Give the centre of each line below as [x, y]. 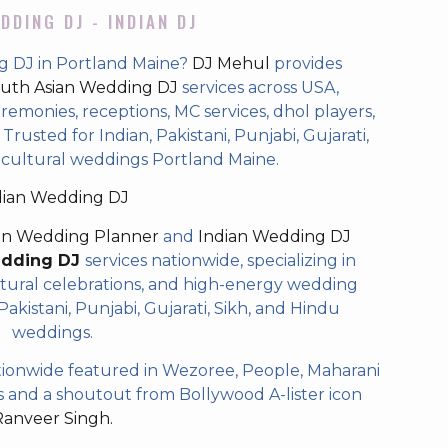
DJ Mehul [231, 63]
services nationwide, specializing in [220, 260]
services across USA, [258, 87]
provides [306, 63]
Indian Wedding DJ [274, 236]
